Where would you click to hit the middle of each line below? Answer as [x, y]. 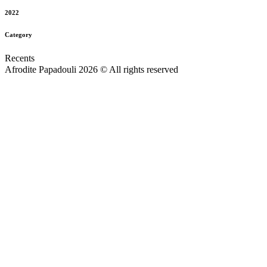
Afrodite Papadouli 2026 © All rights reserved [91, 69]
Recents [20, 58]
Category [18, 34]
